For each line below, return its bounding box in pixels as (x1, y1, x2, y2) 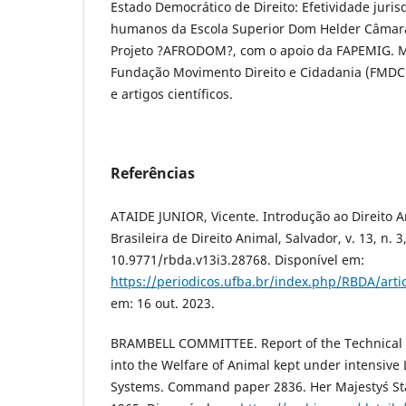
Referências (111, 163, 195, 184)
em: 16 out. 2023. (111, 294, 215, 312)
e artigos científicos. (111, 85, 233, 103)
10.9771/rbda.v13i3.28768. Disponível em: (111, 250, 364, 268)
